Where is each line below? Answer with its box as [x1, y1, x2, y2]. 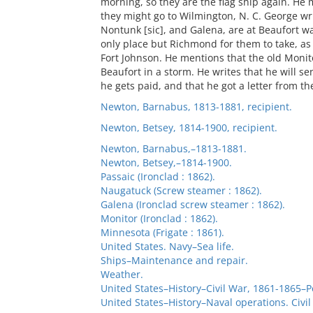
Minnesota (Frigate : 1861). [100, 226, 224, 239]
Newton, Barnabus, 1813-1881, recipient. [100, 100, 292, 113]
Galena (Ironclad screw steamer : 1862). [100, 198, 285, 211]
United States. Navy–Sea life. [100, 240, 234, 253]
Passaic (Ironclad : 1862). [100, 170, 215, 183]
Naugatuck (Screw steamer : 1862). [100, 184, 262, 197]
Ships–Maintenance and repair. [100, 254, 248, 267]
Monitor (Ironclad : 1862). [100, 212, 218, 225]
